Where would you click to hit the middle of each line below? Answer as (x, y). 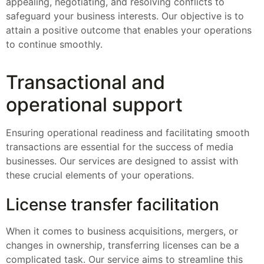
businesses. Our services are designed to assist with (122, 161)
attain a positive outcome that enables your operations (129, 30)
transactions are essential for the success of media (120, 147)
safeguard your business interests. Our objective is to (125, 16)
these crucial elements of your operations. (100, 175)
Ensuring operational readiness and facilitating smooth (128, 133)
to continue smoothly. (54, 44)
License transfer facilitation (113, 204)
